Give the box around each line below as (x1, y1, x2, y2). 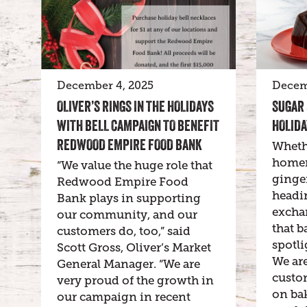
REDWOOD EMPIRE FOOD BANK (57, 135, 202, 153)
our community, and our (57, 208, 197, 221)
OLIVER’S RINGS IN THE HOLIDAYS (57, 97, 214, 115)
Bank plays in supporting (57, 191, 201, 205)
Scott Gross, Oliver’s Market (57, 241, 211, 254)
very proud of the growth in (57, 273, 214, 287)
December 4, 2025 (57, 79, 153, 92)
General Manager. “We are (57, 257, 200, 271)
